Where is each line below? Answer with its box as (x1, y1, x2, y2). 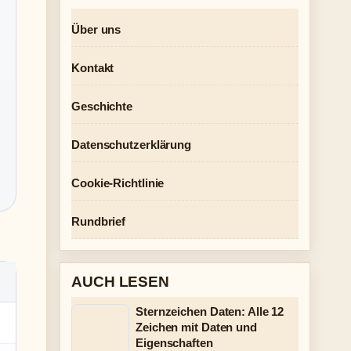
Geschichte (71, 100, 132, 113)
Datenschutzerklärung (71, 138, 191, 151)
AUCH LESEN (71, 273, 169, 290)
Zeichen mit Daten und (136, 320, 257, 334)
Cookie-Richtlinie (71, 176, 165, 190)
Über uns (71, 23, 121, 36)
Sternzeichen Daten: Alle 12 (136, 305, 284, 318)
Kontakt (71, 61, 114, 74)
